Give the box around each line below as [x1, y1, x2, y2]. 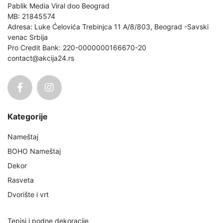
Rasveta [7, 175, 34, 184]
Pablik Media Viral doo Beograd [7, 1, 110, 10]
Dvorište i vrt [7, 190, 49, 199]
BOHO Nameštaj [7, 146, 61, 155]
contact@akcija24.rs [7, 53, 74, 62]
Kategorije [7, 111, 48, 121]
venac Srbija [7, 32, 48, 41]
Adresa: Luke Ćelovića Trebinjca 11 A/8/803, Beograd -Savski [7, 22, 209, 31]
